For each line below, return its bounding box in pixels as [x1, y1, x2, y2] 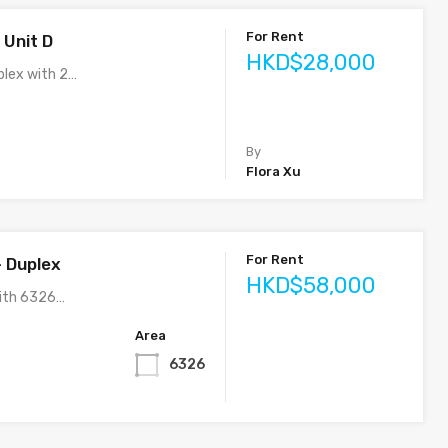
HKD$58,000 [246, 272, 377, 299]
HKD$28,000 [246, 49, 377, 76]
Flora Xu [246, 164, 302, 179]
